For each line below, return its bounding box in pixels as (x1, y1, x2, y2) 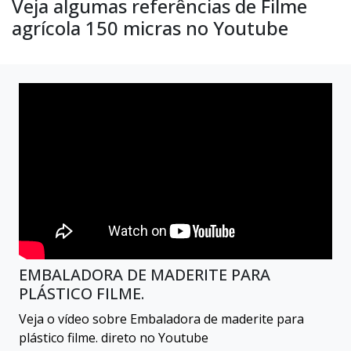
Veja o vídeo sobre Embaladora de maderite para (19, 310, 304, 327)
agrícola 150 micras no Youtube (12, 15, 288, 41)
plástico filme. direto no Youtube (19, 329, 208, 346)
